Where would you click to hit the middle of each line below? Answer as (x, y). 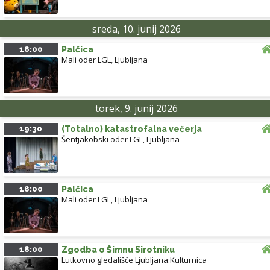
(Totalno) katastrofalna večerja (132, 129)
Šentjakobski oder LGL (102, 140)
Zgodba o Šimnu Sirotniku (118, 250)
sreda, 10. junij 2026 (136, 29)
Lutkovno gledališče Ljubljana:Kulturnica (134, 260)
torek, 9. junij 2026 (136, 109)
